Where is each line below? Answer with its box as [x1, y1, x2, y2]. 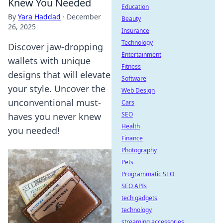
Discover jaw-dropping [8, 41, 103, 53]
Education [121, 2, 149, 11]
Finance [121, 134, 143, 142]
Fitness [121, 62, 141, 71]
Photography [121, 146, 157, 154]
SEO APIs [121, 182, 147, 190]
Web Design [121, 86, 155, 95]
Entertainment [121, 50, 161, 59]
